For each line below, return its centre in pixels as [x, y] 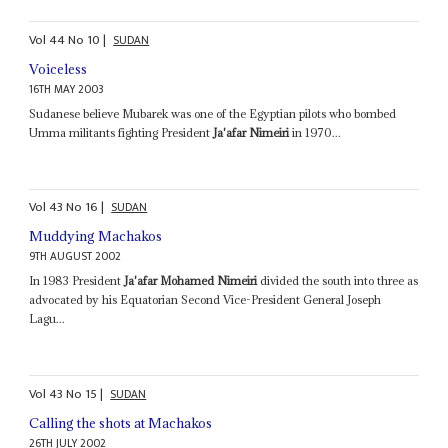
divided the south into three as [338, 281]
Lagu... [47, 319]
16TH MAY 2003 [67, 89]
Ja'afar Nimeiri [251, 132]
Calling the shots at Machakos [121, 422]
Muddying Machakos [96, 236]
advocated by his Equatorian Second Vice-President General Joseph [205, 300]
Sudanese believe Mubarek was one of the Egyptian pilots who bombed [213, 113]
